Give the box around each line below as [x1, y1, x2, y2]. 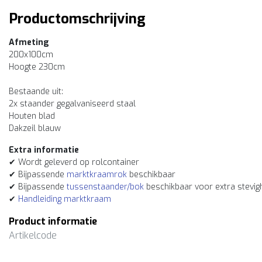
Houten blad [9, 111, 55, 122]
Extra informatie [9, 144, 79, 156]
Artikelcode [9, 229, 57, 242]
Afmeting [9, 37, 49, 48]
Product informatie [9, 215, 97, 227]
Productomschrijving [9, 9, 146, 28]
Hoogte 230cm [9, 61, 65, 73]
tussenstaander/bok [67, 181, 144, 192]
